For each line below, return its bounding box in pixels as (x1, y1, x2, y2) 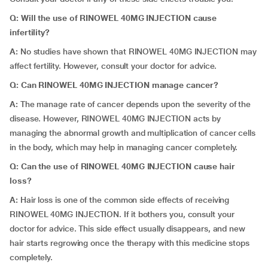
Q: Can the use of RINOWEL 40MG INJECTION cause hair (10, 162, 235, 171)
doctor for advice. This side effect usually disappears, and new (10, 224, 245, 233)
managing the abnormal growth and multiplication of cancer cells (10, 128, 255, 138)
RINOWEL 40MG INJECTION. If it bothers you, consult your (10, 209, 234, 219)
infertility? (10, 28, 50, 37)
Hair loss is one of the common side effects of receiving (20, 195, 230, 205)
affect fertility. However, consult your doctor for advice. (10, 61, 217, 71)
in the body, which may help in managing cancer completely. (10, 142, 238, 152)
